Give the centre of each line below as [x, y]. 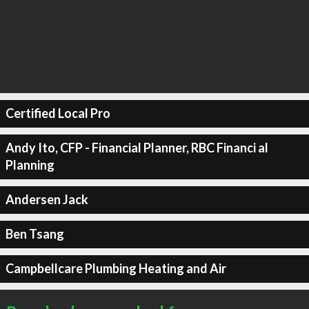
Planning [30, 165]
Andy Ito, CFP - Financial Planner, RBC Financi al [137, 148]
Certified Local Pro [58, 113]
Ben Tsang [34, 234]
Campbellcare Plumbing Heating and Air [116, 268]
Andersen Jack [47, 199]
